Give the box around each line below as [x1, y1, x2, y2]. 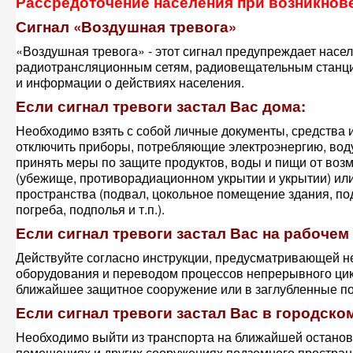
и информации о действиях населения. [16, 73, 244, 91]
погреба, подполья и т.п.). [16, 200, 165, 218]
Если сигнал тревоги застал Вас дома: [16, 95, 306, 117]
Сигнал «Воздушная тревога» [16, 16, 236, 37]
